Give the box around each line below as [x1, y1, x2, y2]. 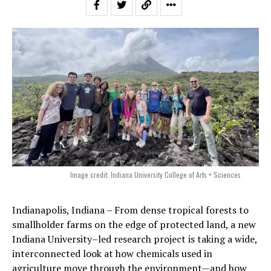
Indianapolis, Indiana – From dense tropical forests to [12, 203, 249, 217]
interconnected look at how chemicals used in [12, 247, 212, 261]
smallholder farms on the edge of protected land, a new [12, 218, 256, 232]
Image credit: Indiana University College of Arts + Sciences [70, 169, 241, 180]
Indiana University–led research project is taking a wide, [12, 232, 257, 246]
